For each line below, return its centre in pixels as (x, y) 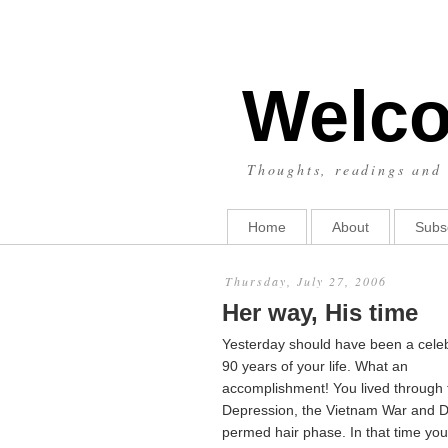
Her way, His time (320, 312)
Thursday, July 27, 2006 (306, 281)
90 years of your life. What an (315, 365)
